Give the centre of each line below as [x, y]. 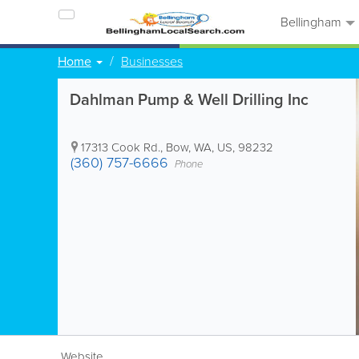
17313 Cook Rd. [121, 147]
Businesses [152, 61]
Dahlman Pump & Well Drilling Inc [189, 99]
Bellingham [309, 22]
